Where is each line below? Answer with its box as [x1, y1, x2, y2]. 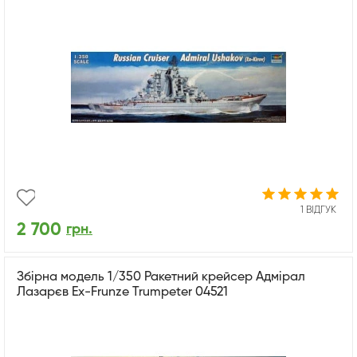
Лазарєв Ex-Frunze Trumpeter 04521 [17, 285, 228, 299]
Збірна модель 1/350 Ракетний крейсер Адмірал [17, 270, 305, 284]
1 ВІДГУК [300, 205, 336, 215]
